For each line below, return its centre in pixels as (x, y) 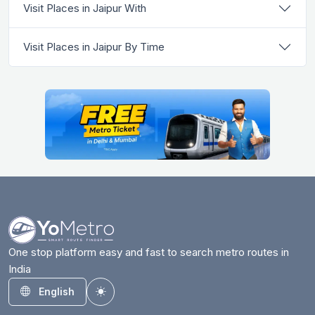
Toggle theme (133, 298)
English (57, 291)
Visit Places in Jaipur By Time (94, 46)
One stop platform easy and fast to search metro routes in (149, 252)
